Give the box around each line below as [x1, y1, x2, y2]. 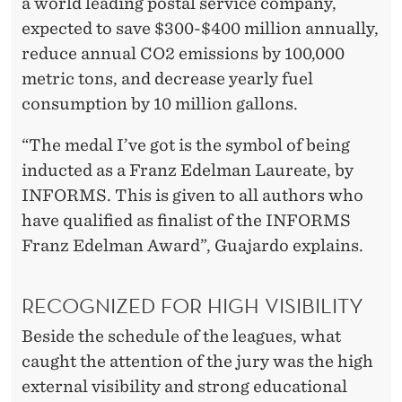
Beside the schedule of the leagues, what [22, 326, 341, 345]
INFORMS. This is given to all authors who [22, 186, 363, 205]
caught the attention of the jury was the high [22, 351, 373, 371]
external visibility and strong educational [22, 376, 347, 396]
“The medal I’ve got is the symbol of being [22, 135, 350, 155]
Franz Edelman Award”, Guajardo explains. [22, 236, 363, 256]
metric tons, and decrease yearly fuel [22, 69, 313, 89]
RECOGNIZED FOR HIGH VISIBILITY [22, 291, 363, 319]
